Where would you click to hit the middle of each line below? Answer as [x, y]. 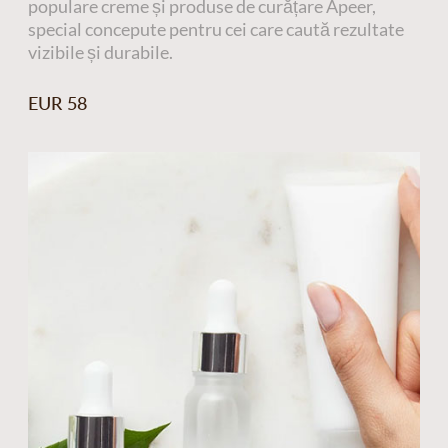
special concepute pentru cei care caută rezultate [215, 29]
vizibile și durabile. [100, 52]
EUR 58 [57, 102]
